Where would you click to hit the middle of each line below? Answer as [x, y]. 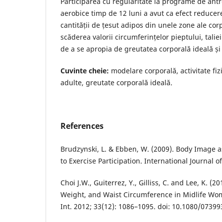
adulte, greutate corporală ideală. [116, 83]
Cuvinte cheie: [85, 71]
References [82, 126]
